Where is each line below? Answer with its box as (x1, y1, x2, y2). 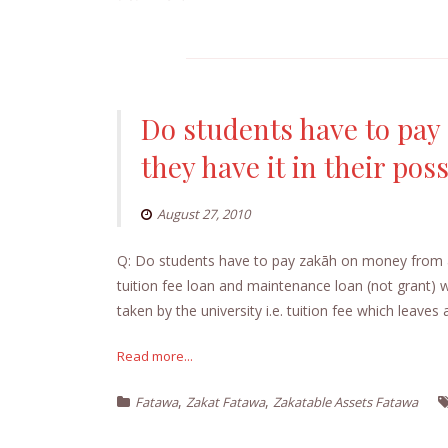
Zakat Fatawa (186, 392, 265, 411)
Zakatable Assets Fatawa (273, 392, 418, 411)
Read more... (117, 346, 193, 365)
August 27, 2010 (157, 204, 250, 223)
